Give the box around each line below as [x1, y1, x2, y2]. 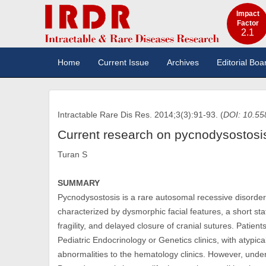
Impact [236, 9, 259, 18]
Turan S [58, 150, 88, 159]
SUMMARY [58, 178, 100, 188]
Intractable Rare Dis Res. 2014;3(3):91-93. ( [58, 110, 224, 119]
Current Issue [98, 58, 150, 67]
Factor [236, 19, 259, 27]
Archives [167, 58, 199, 67]
